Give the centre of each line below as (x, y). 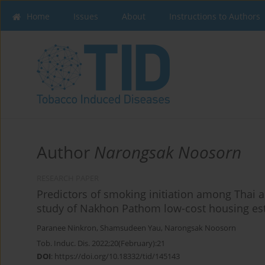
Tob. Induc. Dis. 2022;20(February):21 (101, 243)
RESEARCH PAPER (68, 179)
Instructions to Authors (215, 16)
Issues (86, 16)
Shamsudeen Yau (130, 228)
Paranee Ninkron (67, 228)
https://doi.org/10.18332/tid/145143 (117, 256)
